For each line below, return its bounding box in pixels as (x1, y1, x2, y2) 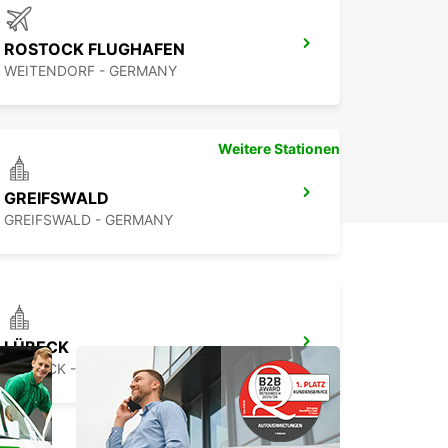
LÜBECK (4, 337, 69, 358)
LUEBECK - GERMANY (4, 360, 148, 378)
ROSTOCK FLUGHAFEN (4, 39, 185, 60)
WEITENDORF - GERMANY (4, 62, 177, 80)
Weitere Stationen (218, 140, 340, 158)
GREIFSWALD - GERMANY (4, 211, 173, 229)
